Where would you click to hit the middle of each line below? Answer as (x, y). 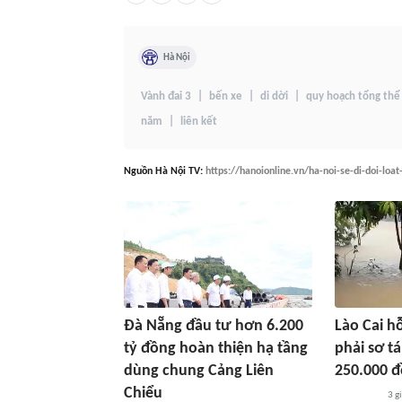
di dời (274, 96)
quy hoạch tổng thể (353, 96)
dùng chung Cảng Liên (199, 371)
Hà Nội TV (178, 171)
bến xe (226, 96)
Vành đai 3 (166, 96)
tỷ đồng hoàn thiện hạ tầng (216, 348)
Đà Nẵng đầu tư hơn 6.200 (214, 326)
